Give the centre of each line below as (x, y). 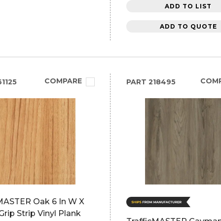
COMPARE (63, 81)
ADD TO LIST (188, 6)
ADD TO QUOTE (188, 26)
